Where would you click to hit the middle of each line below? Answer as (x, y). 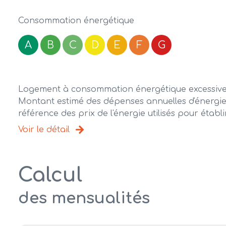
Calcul (50, 176)
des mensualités (84, 198)
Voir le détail (44, 130)
